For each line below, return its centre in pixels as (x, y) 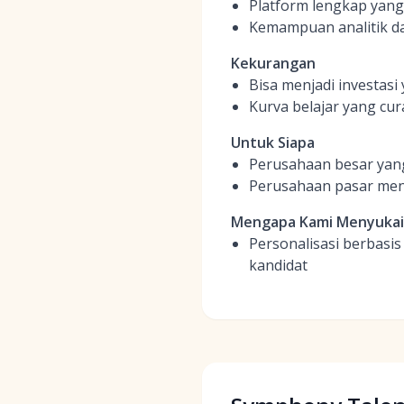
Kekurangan (273, 63)
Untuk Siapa (273, 142)
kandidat (278, 265)
